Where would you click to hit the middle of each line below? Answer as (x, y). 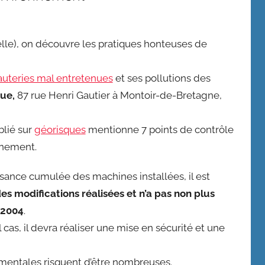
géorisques (60, 129)
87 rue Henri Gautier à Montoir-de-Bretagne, (120, 95)
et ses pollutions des (161, 78)
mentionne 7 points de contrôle (159, 129)
